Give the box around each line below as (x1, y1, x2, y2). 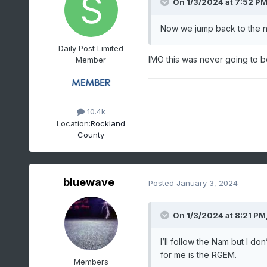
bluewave (63, 176, 114, 189)
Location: (57, 118, 91, 128)
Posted (148, 178, 176, 188)
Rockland (91, 118, 126, 128)
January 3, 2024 (176, 178, 238, 188)
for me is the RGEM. (160, 250, 237, 260)
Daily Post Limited (58, 44, 124, 54)
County (77, 129, 105, 139)
